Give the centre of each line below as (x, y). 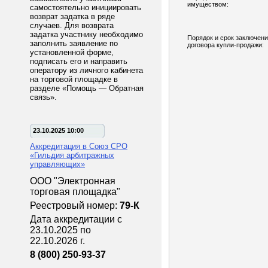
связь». (43, 97)
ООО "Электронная (73, 181)
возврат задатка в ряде (72, 16)
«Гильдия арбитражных (72, 155)
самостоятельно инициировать (86, 7)
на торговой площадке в (74, 79)
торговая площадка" (76, 192)
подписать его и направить (79, 61)
